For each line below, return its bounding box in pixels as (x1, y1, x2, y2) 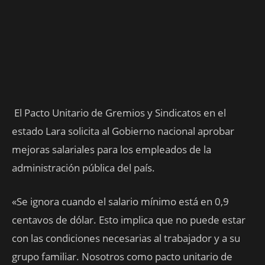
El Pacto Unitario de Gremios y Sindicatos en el (12, 106, 226, 119)
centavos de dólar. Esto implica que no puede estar (12, 213, 245, 227)
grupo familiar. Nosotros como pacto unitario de (12, 250, 232, 263)
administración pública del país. (12, 161, 155, 174)
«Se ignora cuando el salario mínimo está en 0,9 (12, 195, 229, 208)
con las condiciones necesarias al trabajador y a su (12, 231, 240, 245)
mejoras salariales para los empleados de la (12, 143, 211, 156)
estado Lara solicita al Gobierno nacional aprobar (12, 124, 234, 138)
